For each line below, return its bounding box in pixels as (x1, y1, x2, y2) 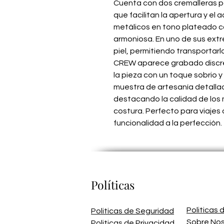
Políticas (91, 177, 134, 193)
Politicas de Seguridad (91, 207, 174, 215)
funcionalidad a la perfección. (113, 119, 222, 127)
